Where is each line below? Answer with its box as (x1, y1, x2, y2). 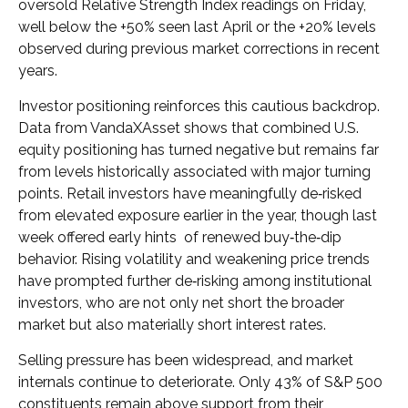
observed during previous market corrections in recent (18, 39, 380, 57)
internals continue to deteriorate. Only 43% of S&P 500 (18, 372, 382, 391)
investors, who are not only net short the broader (18, 293, 344, 311)
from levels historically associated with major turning (18, 162, 371, 180)
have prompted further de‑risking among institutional (18, 271, 372, 290)
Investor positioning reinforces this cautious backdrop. (18, 97, 380, 115)
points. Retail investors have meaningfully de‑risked (18, 184, 362, 202)
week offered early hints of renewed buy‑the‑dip (18, 228, 342, 246)
